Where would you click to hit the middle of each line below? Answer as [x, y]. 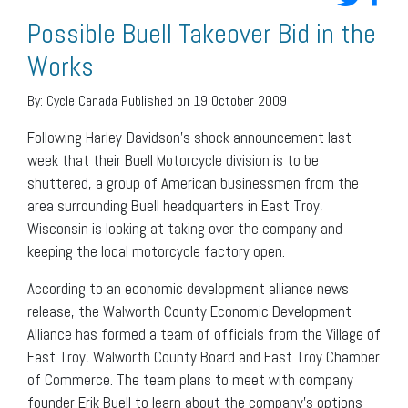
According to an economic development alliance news [188, 288]
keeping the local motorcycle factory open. [156, 251]
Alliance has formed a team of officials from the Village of [204, 334]
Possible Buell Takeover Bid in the [202, 33]
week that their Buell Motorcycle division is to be [173, 160]
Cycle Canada [82, 100]
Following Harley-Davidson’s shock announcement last [189, 137]
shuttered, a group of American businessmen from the [193, 183]
